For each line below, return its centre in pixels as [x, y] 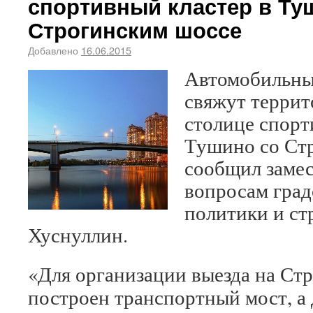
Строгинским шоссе [135, 30]
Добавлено [53, 50]
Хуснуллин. [78, 235]
